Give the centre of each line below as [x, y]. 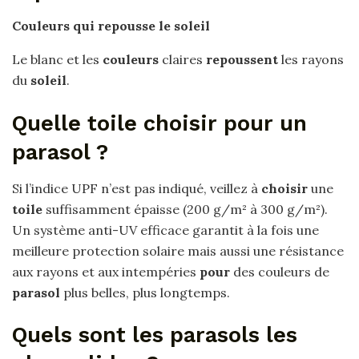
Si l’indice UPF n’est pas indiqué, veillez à [137, 188]
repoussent [242, 60]
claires [182, 60]
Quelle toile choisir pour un [159, 124]
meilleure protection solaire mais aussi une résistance [178, 250]
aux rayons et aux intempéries [106, 271]
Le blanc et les [57, 60]
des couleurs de [280, 271]
